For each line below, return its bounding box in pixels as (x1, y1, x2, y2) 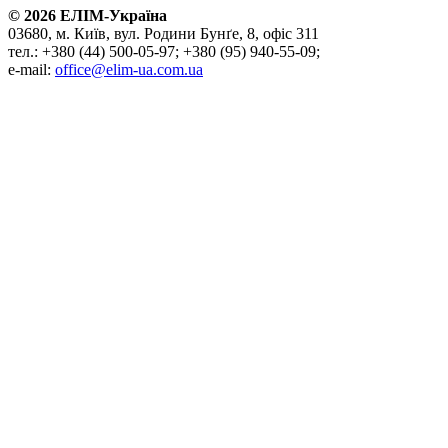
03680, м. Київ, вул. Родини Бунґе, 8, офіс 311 (8, 24, 319, 42)
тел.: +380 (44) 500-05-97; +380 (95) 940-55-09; (8, 42, 320, 60)
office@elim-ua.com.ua (55, 60, 203, 78)
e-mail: (8, 60, 55, 78)
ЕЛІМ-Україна (56, 6, 167, 24)
